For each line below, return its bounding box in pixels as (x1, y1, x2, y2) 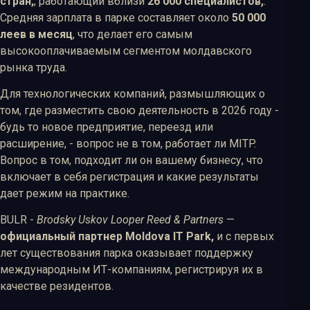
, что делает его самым (73, 27, 192, 41)
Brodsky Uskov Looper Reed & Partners (37, 213, 224, 227)
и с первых (214, 230, 274, 244)
